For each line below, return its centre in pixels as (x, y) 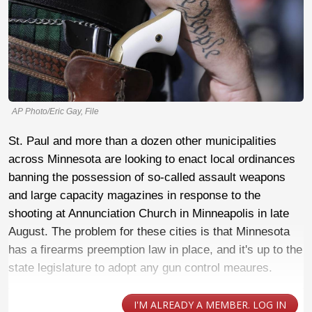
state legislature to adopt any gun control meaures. (140, 267)
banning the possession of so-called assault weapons (147, 177)
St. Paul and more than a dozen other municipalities (142, 141)
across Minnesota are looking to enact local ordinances (152, 159)
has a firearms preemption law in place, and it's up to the (155, 249)
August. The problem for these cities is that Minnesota (149, 231)
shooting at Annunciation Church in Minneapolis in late (149, 213)
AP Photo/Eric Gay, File (55, 111)
